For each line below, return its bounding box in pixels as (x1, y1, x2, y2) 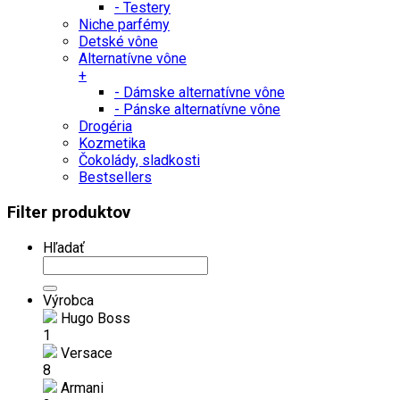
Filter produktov (7, 203, 130, 223)
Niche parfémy (79, 16, 170, 34)
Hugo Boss (57, 309, 130, 327)
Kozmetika (79, 135, 146, 153)
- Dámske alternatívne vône (114, 84, 285, 102)
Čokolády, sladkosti (79, 152, 200, 170)
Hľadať (43, 238, 85, 256)
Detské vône (79, 33, 158, 51)
